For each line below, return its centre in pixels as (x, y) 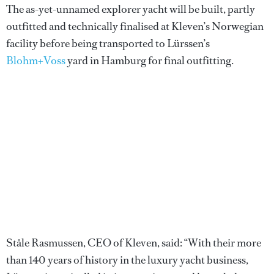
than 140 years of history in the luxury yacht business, (127, 260)
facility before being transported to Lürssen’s (108, 43)
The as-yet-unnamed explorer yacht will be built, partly (131, 9)
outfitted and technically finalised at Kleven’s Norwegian (135, 26)
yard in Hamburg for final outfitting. (150, 60)
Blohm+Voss (36, 60)
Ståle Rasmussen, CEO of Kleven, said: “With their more (134, 243)
